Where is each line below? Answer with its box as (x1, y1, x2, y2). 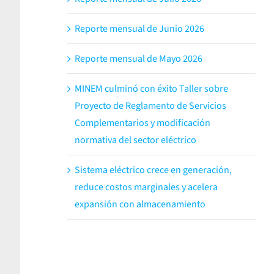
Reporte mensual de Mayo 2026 (74, 51, 202, 65)
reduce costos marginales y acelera (74, 180, 218, 194)
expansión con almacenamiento (74, 197, 206, 211)
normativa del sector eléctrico (74, 133, 196, 147)
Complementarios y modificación (74, 116, 210, 130)
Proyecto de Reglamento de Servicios (74, 98, 226, 113)
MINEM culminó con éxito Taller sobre (74, 81, 228, 95)
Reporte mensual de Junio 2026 (74, 21, 204, 35)
